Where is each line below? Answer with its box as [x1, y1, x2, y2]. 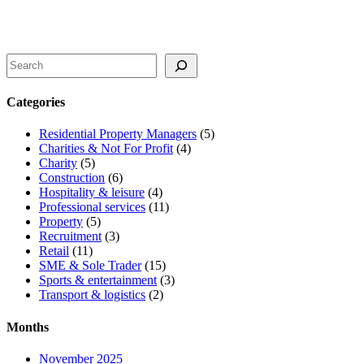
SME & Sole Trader [39, 258, 141, 273]
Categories [6, 95, 65, 110]
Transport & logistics [39, 288, 145, 302]
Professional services [39, 200, 145, 214]
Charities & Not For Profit [39, 141, 173, 156]
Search [6, 52, 41, 67]
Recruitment [39, 229, 102, 244]
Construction [39, 171, 105, 185]
